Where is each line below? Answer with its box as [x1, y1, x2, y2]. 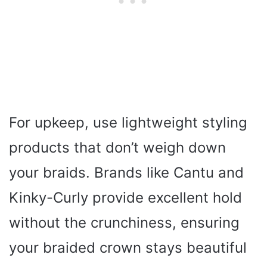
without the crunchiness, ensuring [9, 214, 240, 232]
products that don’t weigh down [9, 139, 226, 157]
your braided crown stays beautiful [9, 239, 247, 257]
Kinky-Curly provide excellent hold [9, 189, 242, 207]
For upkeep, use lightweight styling [9, 114, 247, 132]
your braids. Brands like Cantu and [9, 164, 244, 182]
